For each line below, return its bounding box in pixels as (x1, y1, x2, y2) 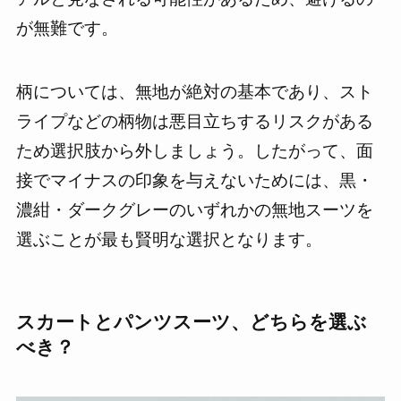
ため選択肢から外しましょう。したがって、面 (15, 141, 373, 160)
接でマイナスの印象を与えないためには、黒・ (15, 170, 373, 190)
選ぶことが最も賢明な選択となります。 (15, 229, 322, 249)
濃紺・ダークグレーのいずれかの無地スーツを (15, 200, 373, 219)
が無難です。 (15, 19, 118, 38)
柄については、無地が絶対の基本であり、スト (15, 81, 373, 101)
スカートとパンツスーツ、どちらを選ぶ (15, 311, 367, 332)
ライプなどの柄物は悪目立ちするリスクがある (15, 111, 373, 131)
